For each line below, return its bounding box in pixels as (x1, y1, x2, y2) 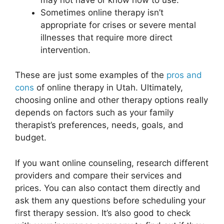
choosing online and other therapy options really (15, 95, 208, 105)
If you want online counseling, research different (15, 157, 208, 168)
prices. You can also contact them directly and (15, 182, 200, 193)
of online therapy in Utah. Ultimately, (34, 82, 183, 93)
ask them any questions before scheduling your (15, 195, 205, 205)
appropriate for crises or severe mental (40, 19, 196, 30)
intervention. (40, 44, 90, 55)
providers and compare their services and (15, 170, 182, 180)
